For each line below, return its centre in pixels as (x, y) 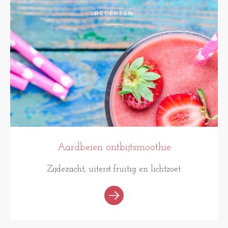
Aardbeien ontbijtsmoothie (114, 148)
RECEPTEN (114, 13)
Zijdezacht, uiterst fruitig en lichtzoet (114, 169)
